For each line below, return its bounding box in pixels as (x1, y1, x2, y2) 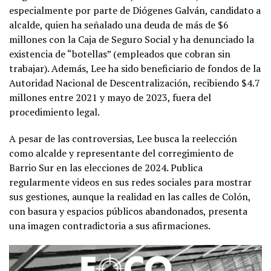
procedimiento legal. (9, 105, 100, 119)
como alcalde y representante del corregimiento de (9, 146, 233, 160)
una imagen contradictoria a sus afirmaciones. (9, 218, 211, 232)
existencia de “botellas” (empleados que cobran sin (9, 47, 230, 60)
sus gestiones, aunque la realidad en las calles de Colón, (9, 189, 250, 203)
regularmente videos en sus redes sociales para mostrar (9, 175, 252, 189)
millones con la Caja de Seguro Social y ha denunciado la (9, 32, 254, 46)
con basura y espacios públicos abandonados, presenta (9, 204, 247, 218)
